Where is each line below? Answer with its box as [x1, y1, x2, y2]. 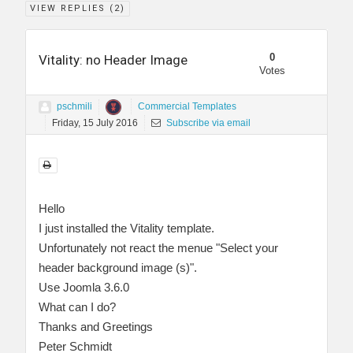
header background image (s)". [39, 260, 197, 274]
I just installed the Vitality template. [39, 221, 214, 235]
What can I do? [39, 299, 116, 314]
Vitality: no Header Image [39, 51, 188, 68]
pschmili [57, 101, 92, 113]
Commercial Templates [138, 101, 236, 113]
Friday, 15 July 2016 [52, 117, 138, 128]
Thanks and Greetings [39, 319, 153, 333]
